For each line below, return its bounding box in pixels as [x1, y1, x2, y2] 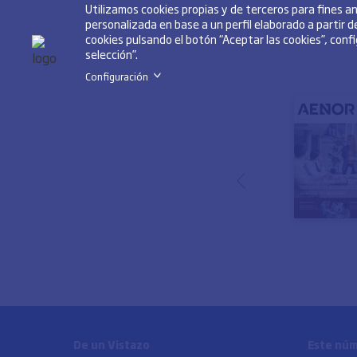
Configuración [84, 69, 150, 84]
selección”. [84, 45, 138, 62]
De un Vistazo [73, 335, 150, 352]
